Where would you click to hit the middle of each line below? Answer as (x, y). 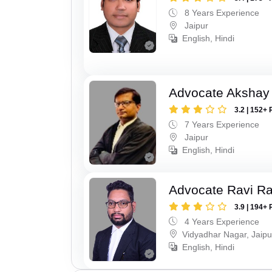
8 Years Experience (221, 13)
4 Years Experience (221, 221)
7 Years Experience (221, 124)
